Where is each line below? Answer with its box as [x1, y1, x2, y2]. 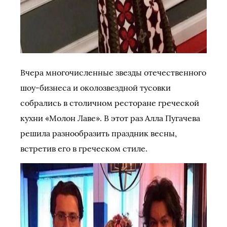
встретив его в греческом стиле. [20, 143, 147, 154]
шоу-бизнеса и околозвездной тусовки [20, 83, 171, 93]
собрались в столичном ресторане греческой [20, 98, 199, 108]
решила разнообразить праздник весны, [20, 128, 177, 138]
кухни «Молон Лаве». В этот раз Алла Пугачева [20, 113, 200, 123]
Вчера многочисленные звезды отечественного [20, 67, 206, 78]
